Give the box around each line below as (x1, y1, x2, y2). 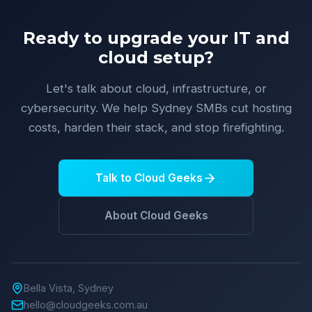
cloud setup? (98, 47, 214, 68)
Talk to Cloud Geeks (95, 171, 203, 185)
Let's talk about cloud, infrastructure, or (45, 81, 267, 95)
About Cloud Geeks (104, 209, 208, 222)
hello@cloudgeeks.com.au (24, 299, 148, 311)
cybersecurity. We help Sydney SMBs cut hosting (20, 101, 292, 115)
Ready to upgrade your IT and (22, 28, 290, 48)
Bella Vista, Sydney (24, 282, 114, 294)
